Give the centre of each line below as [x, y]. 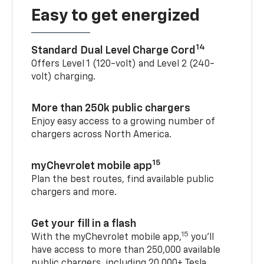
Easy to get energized [116, 16]
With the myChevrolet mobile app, [107, 237]
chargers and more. [74, 192]
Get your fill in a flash [84, 224]
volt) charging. [64, 77]
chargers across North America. [102, 135]
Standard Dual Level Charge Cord [114, 50]
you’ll [202, 237]
